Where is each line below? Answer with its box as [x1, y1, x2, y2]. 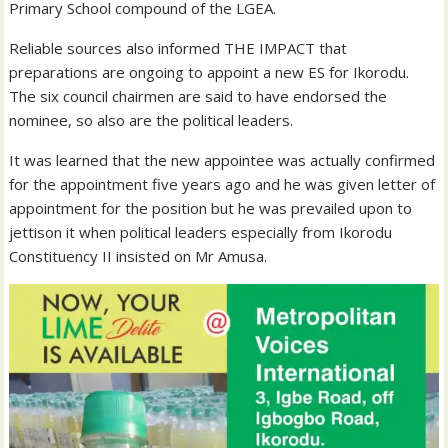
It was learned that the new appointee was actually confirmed [9, 150, 436, 171]
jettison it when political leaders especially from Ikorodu [9, 222, 393, 243]
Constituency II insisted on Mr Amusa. [9, 246, 268, 267]
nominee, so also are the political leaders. [9, 110, 294, 131]
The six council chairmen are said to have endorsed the [9, 86, 388, 107]
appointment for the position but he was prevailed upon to [9, 198, 413, 219]
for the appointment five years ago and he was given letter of [9, 174, 436, 195]
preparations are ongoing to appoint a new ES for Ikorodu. [9, 62, 410, 83]
